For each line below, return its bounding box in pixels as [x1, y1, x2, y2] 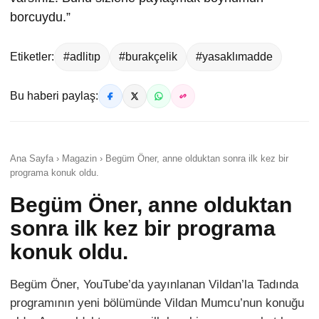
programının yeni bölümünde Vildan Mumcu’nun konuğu [10, 296, 304, 310]
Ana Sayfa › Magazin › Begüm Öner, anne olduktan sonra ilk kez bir [10, 153, 288, 164]
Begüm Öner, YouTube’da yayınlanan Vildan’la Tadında [10, 278, 298, 292]
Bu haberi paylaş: [10, 90, 98, 103]
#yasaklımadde [196, 51, 273, 63]
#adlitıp [63, 51, 100, 63]
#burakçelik [119, 51, 177, 63]
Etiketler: [10, 51, 54, 63]
